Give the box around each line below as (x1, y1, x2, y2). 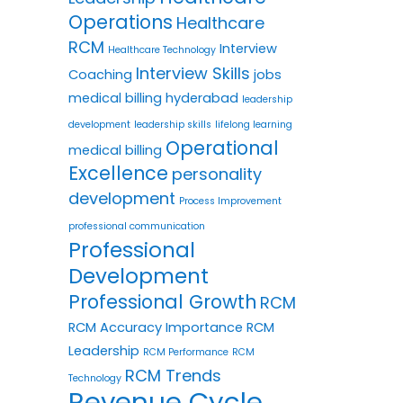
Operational (166, 134, 279, 161)
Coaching (68, 65, 132, 84)
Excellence (68, 159, 168, 186)
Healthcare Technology (108, 42, 216, 57)
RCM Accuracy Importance (68, 318, 243, 336)
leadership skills (134, 117, 211, 131)
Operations (68, 8, 173, 35)
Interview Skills (136, 61, 250, 85)
